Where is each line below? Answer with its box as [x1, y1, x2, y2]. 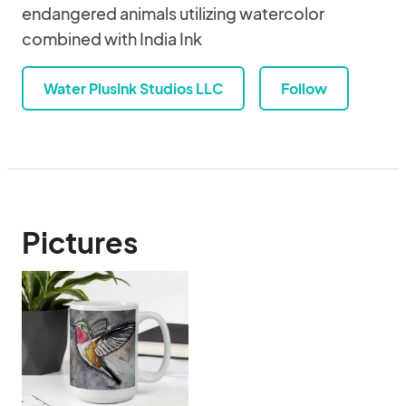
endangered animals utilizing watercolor [22, 3, 324, 24]
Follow [281, 79, 327, 98]
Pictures [22, 224, 138, 260]
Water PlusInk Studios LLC [43, 79, 223, 98]
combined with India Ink [22, 28, 202, 49]
